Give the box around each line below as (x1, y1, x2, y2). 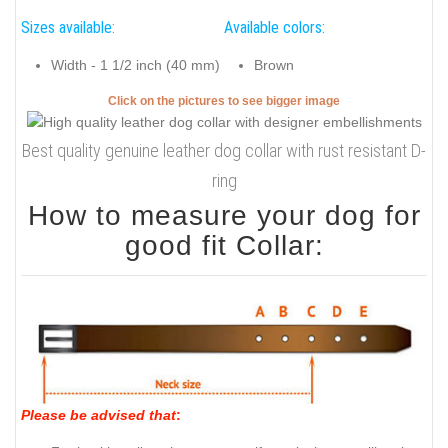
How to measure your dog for (27, 200, 421, 232)
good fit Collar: (124, 230, 324, 262)
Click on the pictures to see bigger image (108, 93, 340, 108)
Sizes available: (21, 17, 115, 37)
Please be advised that (21, 407, 176, 424)
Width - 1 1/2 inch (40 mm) (51, 57, 220, 74)
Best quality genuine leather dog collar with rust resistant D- (22, 140, 426, 162)
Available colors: (224, 17, 325, 37)
